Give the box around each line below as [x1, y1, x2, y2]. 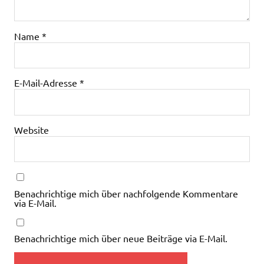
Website [14, 123, 49, 136]
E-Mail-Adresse [14, 77, 80, 89]
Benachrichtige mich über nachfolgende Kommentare [14, 187, 238, 199]
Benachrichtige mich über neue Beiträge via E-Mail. [14, 232, 227, 245]
